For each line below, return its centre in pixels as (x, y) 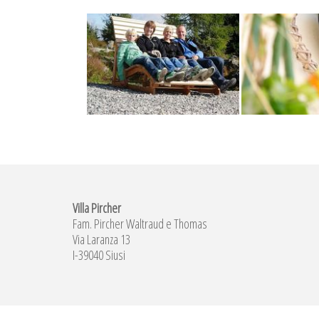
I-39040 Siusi (99, 255)
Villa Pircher (97, 208)
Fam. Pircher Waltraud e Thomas (140, 224)
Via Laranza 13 (101, 240)
